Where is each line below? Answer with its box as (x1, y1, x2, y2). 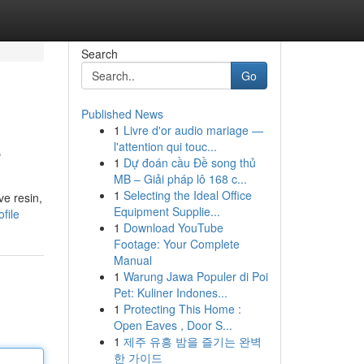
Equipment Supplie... (113, 203, 220, 219)
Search (80, 45, 118, 62)
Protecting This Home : (123, 301, 241, 317)
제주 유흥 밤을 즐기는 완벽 (123, 333, 262, 349)
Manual (113, 252, 152, 268)
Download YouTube (123, 219, 223, 236)
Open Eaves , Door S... (113, 317, 232, 333)
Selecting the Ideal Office (123, 187, 252, 203)
